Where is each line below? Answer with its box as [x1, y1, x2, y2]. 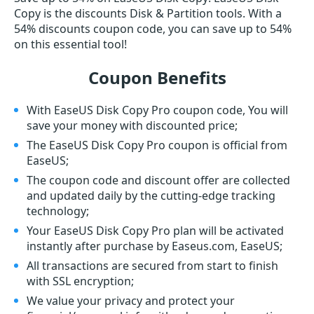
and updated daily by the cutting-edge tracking [27, 188, 275, 203]
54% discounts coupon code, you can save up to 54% [14, 21, 292, 36]
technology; [27, 203, 89, 219]
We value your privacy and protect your [27, 293, 235, 308]
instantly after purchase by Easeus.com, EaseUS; [27, 238, 282, 254]
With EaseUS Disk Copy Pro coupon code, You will [27, 102, 288, 118]
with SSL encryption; [27, 273, 134, 289]
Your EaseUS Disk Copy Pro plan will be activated [27, 223, 284, 238]
